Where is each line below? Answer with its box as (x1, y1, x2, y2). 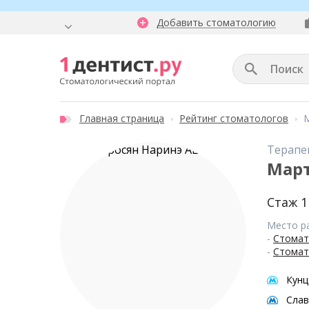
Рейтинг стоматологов (179, 112, 288, 125)
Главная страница (79, 112, 164, 125)
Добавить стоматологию (157, 16, 276, 29)
